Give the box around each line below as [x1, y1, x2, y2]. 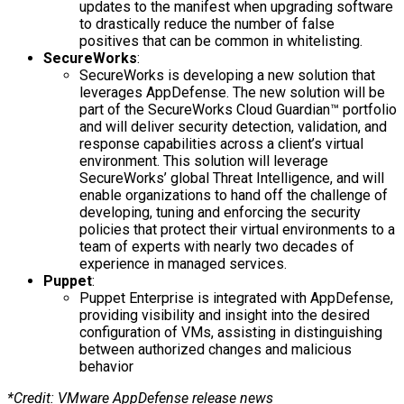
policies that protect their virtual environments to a [79, 220, 395, 238]
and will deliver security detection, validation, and [79, 117, 387, 135]
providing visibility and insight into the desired [79, 306, 370, 324]
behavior [79, 357, 133, 375]
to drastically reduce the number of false [79, 14, 335, 32]
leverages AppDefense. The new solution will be [79, 83, 385, 101]
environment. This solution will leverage [79, 151, 328, 170]
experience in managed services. [79, 254, 287, 272]
